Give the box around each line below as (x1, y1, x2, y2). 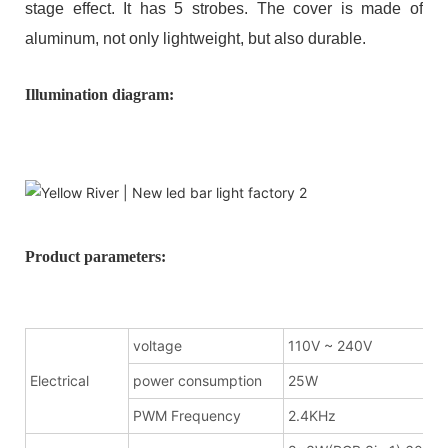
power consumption (133, 371, 262, 389)
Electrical (30, 371, 89, 389)
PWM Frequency (133, 406, 241, 424)
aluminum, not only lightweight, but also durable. (25, 29, 366, 47)
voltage (133, 336, 182, 354)
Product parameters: (25, 247, 166, 265)
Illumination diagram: (25, 85, 174, 103)
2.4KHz (288, 406, 336, 424)
